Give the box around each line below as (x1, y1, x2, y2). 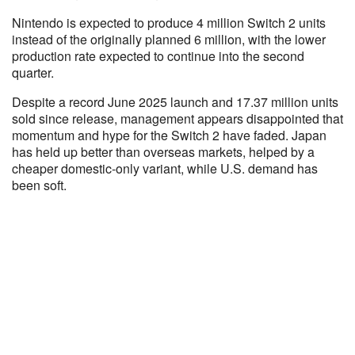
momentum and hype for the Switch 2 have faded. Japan (12, 126, 326, 144)
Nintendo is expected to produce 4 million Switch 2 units (12, 13, 326, 32)
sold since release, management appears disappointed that (12, 109, 343, 128)
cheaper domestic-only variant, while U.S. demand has (12, 159, 318, 177)
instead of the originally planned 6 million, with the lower (12, 30, 326, 48)
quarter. (12, 63, 54, 82)
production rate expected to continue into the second (12, 47, 304, 65)
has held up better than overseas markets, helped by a (12, 143, 315, 161)
